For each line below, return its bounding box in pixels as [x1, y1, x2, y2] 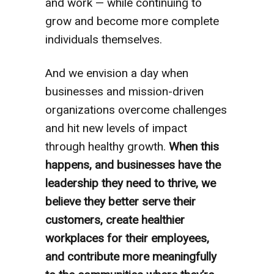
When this [169, 139, 219, 154]
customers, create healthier [45, 212, 185, 227]
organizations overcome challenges [45, 102, 227, 117]
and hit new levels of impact [45, 120, 187, 135]
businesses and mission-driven [45, 84, 204, 98]
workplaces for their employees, [45, 231, 209, 245]
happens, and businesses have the [45, 157, 221, 172]
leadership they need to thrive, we [45, 176, 216, 190]
